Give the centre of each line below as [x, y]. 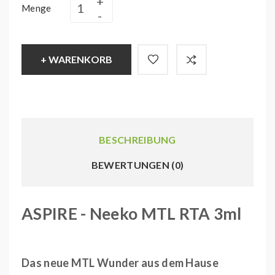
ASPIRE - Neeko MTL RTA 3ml [132, 214]
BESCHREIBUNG [137, 140]
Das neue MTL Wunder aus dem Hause [120, 263]
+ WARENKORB [76, 59]
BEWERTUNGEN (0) [137, 165]
